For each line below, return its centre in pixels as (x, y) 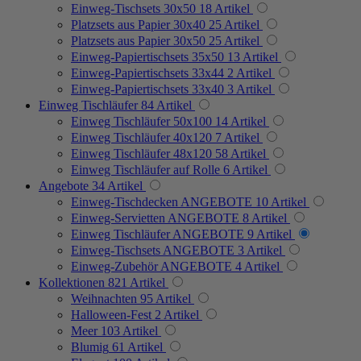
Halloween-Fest (111, 314)
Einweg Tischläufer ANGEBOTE (158, 234)
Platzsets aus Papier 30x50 (138, 40)
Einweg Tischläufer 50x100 (141, 121)
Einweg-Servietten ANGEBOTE (155, 218)
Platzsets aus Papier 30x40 (138, 24)
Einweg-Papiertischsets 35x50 (147, 56)
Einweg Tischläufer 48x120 (141, 153)
